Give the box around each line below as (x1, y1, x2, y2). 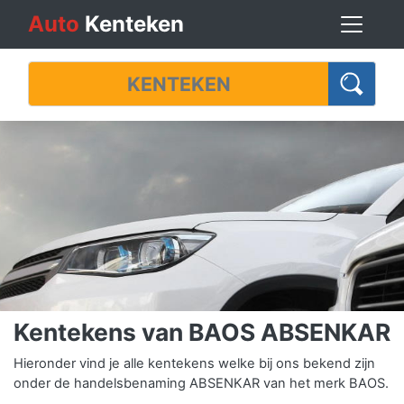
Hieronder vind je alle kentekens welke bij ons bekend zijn (14, 355, 375, 372)
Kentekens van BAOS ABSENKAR (14, 317, 390, 347)
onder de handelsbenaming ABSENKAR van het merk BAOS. (14, 375, 389, 392)
